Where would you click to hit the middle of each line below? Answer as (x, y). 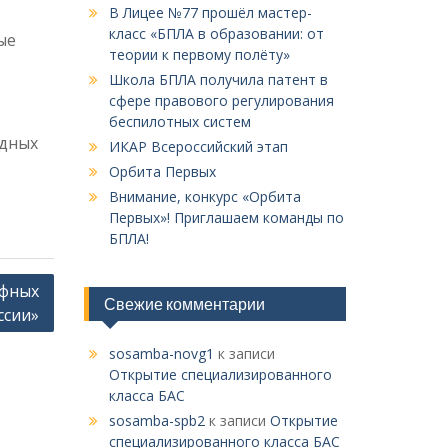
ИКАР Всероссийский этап (198, 146)
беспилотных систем (179, 121)
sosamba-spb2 (156, 420)
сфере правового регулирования (221, 100)
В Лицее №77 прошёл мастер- (210, 12)
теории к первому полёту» (199, 54)
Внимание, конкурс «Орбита (204, 196)
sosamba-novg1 (161, 353)
